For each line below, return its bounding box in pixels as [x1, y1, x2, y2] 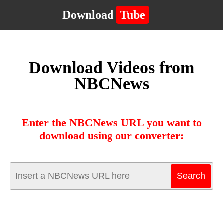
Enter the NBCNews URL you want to [21, 116, 202, 129]
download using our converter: [39, 129, 184, 142]
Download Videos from [29, 58, 194, 77]
